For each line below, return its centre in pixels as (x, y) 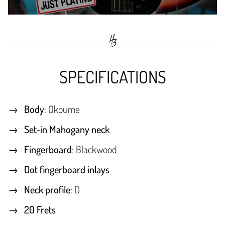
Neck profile (47, 190)
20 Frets (40, 210)
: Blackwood (94, 149)
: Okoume (62, 109)
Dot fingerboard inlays (67, 170)
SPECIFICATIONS (113, 77)
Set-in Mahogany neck (67, 129)
